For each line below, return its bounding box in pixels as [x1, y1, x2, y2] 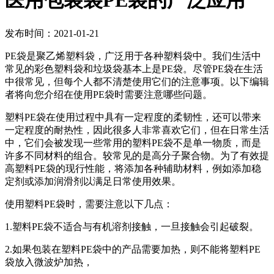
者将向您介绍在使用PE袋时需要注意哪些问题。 [5, 89, 212, 100]
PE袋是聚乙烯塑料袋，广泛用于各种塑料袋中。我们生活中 [5, 50, 261, 61]
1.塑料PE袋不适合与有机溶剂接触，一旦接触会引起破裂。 [5, 221, 259, 232]
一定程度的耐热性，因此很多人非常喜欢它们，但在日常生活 [5, 124, 269, 135]
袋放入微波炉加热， [5, 256, 93, 267]
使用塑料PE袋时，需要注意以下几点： [5, 198, 173, 209]
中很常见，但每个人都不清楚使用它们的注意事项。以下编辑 [5, 76, 269, 87]
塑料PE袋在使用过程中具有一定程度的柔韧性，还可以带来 [5, 111, 261, 122]
